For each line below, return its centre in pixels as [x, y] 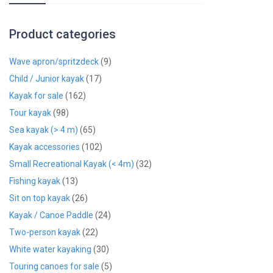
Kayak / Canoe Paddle [51, 215]
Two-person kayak [45, 232]
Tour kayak [30, 112]
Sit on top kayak [40, 198]
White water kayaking [50, 249]
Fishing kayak [35, 181]
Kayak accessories [44, 147]
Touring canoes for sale [54, 266]
